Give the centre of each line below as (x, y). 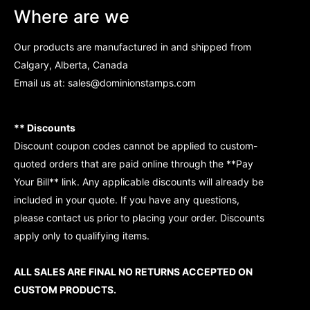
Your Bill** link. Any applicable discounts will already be (139, 181)
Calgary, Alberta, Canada (71, 64)
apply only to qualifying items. (82, 235)
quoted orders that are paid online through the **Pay (134, 163)
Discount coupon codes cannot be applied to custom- (136, 145)
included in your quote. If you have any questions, (127, 199)
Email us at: (39, 82)
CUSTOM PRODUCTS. (65, 289)
